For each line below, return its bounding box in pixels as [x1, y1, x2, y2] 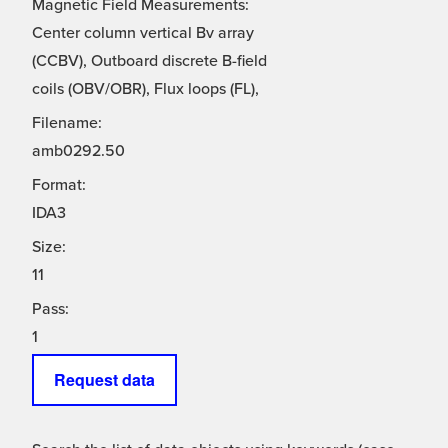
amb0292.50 [32, 141, 125, 162]
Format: [32, 175, 86, 196]
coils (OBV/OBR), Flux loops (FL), [32, 79, 259, 100]
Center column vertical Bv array [32, 23, 254, 44]
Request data [54, 368, 155, 392]
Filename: [32, 113, 102, 134]
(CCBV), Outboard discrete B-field [32, 51, 267, 72]
